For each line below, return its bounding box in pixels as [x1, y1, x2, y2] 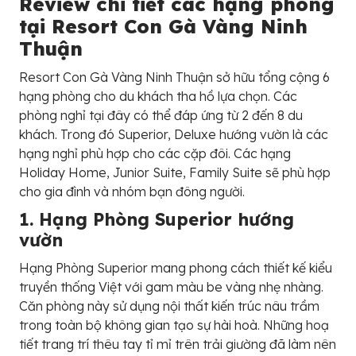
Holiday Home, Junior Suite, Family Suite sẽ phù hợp [19, 164, 331, 180]
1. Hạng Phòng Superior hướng [19, 207, 294, 230]
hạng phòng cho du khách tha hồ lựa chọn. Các [19, 87, 297, 104]
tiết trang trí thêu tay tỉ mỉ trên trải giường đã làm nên [19, 335, 336, 352]
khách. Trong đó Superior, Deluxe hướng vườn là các [19, 126, 328, 142]
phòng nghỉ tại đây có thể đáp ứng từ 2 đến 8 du [19, 106, 303, 123]
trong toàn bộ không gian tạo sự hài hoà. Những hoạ [19, 316, 329, 333]
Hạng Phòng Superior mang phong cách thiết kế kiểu [19, 259, 332, 276]
